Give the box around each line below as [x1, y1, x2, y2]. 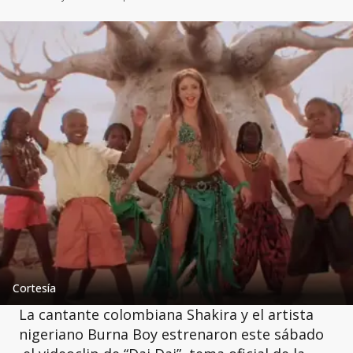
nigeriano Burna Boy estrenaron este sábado [19, 324, 324, 344]
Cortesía [13, 280, 56, 295]
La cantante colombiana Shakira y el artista [19, 304, 314, 324]
